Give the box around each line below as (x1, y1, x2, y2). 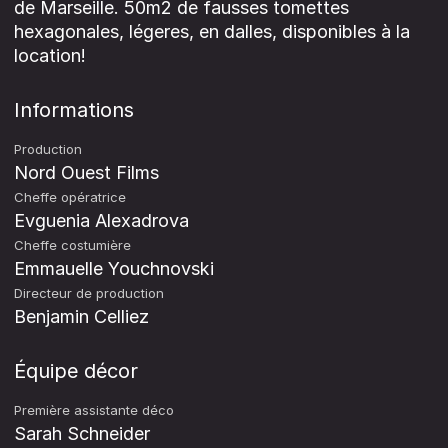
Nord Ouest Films (14, 161, 159, 183)
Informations (14, 97, 134, 122)
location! (14, 44, 86, 66)
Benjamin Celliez (14, 305, 149, 327)
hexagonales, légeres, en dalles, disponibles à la (14, 20, 410, 42)
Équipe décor (14, 358, 138, 383)
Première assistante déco (14, 401, 174, 418)
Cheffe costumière (14, 236, 131, 253)
